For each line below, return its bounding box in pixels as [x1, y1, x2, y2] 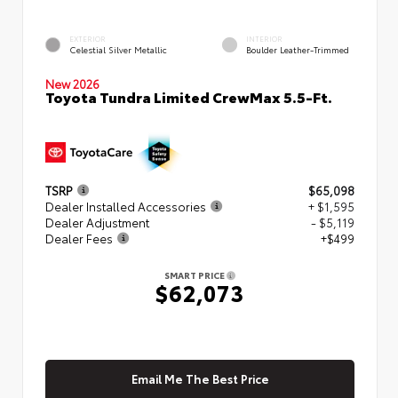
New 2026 [45, 75, 99, 92]
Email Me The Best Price [131, 370, 269, 386]
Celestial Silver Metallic [69, 43, 167, 55]
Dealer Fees [45, 229, 113, 246]
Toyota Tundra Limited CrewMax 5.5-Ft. [45, 85, 332, 107]
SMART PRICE [164, 267, 227, 282]
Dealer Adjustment [45, 213, 149, 230]
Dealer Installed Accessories [45, 197, 206, 214]
